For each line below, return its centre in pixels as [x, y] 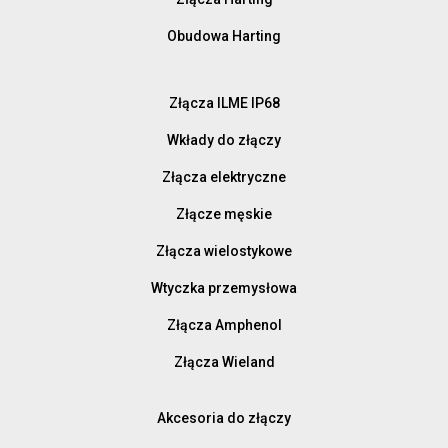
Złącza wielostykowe [224, 250]
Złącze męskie [224, 213]
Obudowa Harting [224, 35]
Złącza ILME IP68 [224, 102]
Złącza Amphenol [224, 324]
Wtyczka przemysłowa [224, 287]
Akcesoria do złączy [224, 417]
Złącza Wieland [224, 361]
